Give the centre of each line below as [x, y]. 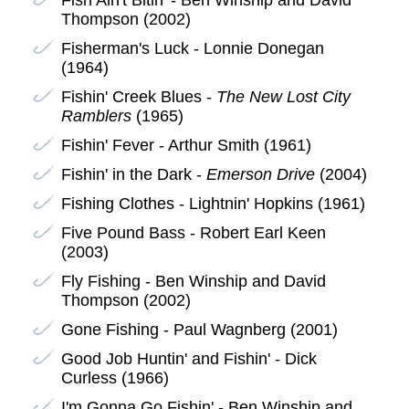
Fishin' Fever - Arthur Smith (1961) [186, 145]
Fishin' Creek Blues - [138, 96]
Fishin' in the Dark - [133, 174]
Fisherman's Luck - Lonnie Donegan [192, 48]
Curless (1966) [115, 378]
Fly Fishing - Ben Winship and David [193, 281]
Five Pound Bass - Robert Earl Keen [193, 232]
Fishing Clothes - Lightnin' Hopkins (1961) [213, 203]
